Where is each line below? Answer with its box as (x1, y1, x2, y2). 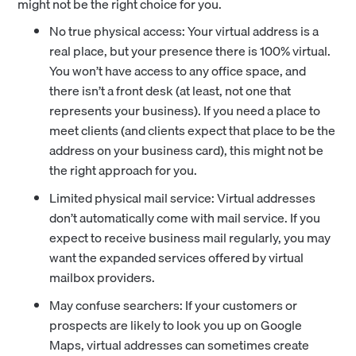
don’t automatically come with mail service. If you (49, 207, 321, 228)
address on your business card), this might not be (49, 139, 324, 161)
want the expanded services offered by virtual (49, 246, 304, 268)
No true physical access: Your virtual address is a (49, 20, 319, 41)
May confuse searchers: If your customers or (49, 294, 298, 315)
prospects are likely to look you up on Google (49, 314, 303, 335)
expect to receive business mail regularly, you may (49, 226, 331, 248)
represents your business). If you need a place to (49, 99, 321, 121)
